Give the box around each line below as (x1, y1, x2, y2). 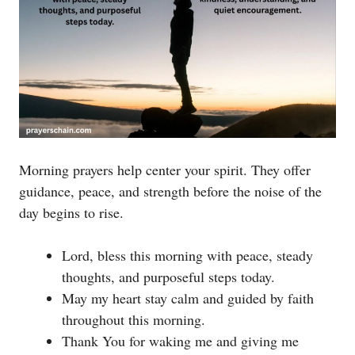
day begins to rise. (19, 202, 124, 222)
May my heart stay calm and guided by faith (62, 288, 314, 307)
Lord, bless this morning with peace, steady (62, 245, 313, 265)
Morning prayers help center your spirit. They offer (19, 159, 311, 179)
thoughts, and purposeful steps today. (62, 266, 275, 286)
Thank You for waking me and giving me (62, 330, 299, 350)
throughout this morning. (62, 309, 205, 329)
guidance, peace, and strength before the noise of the (19, 181, 322, 200)
